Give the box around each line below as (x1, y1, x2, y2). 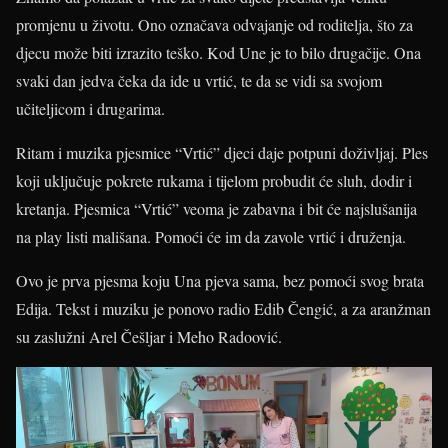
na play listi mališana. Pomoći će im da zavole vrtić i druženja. (16, 225, 406, 247)
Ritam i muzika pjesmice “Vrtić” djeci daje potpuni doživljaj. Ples (16, 141, 428, 163)
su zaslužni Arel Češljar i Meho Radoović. (16, 325, 282, 347)
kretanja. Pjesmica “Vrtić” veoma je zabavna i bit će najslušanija (16, 197, 417, 219)
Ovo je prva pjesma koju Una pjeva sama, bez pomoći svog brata (16, 269, 424, 291)
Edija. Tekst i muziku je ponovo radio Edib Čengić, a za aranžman (16, 297, 431, 319)
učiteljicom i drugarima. (16, 97, 165, 119)
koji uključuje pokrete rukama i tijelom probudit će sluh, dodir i (16, 169, 412, 191)
